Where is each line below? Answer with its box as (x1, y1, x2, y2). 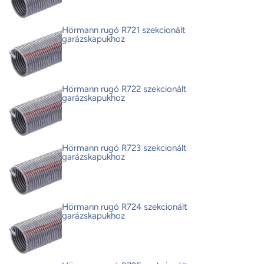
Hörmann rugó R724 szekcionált (62, 202, 187, 213)
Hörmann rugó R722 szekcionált (62, 84, 187, 95)
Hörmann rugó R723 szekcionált (62, 143, 187, 154)
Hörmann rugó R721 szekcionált (62, 25, 186, 36)
